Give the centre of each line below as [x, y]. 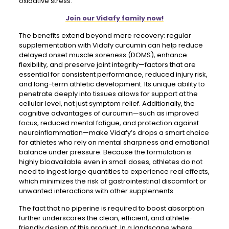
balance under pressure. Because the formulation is [105, 152]
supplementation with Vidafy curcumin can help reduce [111, 45]
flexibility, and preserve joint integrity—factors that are [107, 65]
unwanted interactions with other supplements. [97, 191]
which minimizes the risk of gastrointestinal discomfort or [112, 181]
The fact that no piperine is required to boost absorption [111, 208]
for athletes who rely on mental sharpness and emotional [114, 142]
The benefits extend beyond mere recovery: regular [105, 36]
